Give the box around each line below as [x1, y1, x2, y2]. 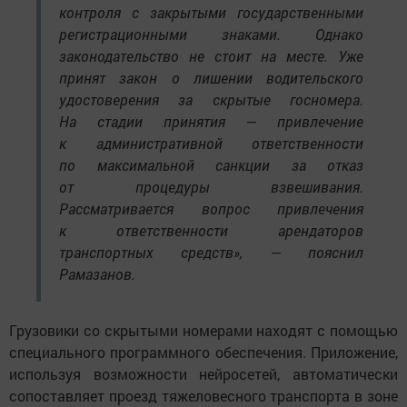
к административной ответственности [59, 134, 363, 154]
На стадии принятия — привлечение [59, 112, 363, 132]
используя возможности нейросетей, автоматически [9, 364, 398, 384]
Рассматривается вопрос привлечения [59, 199, 363, 219]
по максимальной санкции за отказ [59, 155, 363, 175]
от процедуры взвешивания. [59, 177, 363, 197]
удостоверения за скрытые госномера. [59, 90, 363, 110]
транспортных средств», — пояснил [59, 243, 363, 263]
